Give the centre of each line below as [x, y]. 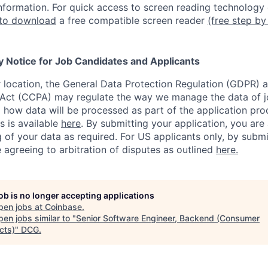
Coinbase [63, 207]
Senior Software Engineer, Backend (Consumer [168, 218]
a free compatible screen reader [132, 21]
